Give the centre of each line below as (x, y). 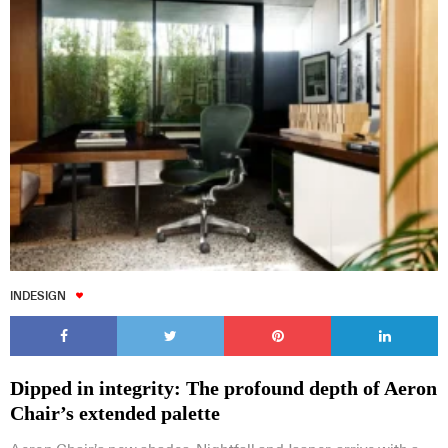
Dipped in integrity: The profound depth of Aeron (223, 387)
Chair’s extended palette (115, 412)
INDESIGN (38, 295)
